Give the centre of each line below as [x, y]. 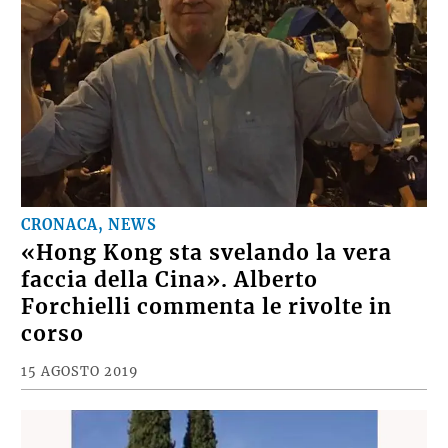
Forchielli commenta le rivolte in [207, 325]
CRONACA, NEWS [89, 243]
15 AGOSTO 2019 [80, 389]
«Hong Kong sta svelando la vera [207, 271]
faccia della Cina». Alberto [170, 298]
